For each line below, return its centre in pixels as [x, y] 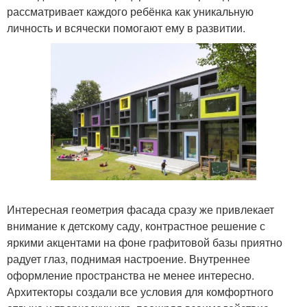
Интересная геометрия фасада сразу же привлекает [140, 210]
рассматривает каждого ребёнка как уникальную [130, 11]
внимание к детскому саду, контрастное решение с [136, 226]
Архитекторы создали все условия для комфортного [140, 292]
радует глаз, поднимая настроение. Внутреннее [128, 259]
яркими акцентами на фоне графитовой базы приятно [145, 243]
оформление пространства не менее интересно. [131, 275]
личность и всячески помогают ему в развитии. [126, 28]
